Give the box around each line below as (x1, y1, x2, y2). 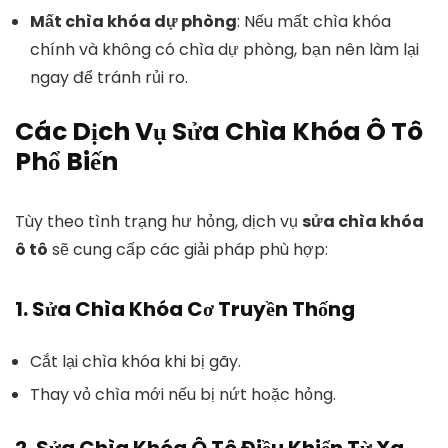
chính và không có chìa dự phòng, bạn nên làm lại (30, 38, 419, 61)
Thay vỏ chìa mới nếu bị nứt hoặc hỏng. (30, 383, 336, 406)
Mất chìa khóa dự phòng (30, 10, 237, 33)
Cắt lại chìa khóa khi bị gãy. (30, 350, 241, 373)
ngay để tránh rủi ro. (30, 66, 188, 89)
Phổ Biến (15, 144, 118, 179)
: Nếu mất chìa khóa (237, 10, 391, 33)
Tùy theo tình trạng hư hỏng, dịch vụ (15, 210, 302, 233)
